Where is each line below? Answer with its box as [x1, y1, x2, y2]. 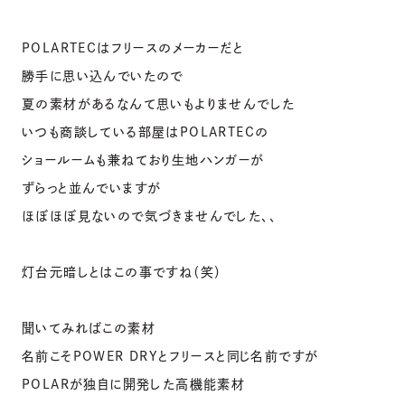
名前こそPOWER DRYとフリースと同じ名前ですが [22, 349, 319, 363]
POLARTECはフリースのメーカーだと [22, 41, 243, 54]
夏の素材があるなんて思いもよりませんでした [22, 97, 296, 110]
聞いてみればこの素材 [22, 321, 155, 334]
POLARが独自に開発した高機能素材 [22, 377, 246, 391]
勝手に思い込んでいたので [22, 69, 184, 82]
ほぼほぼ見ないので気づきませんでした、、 [22, 209, 277, 222]
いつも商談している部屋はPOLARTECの [22, 125, 269, 138]
